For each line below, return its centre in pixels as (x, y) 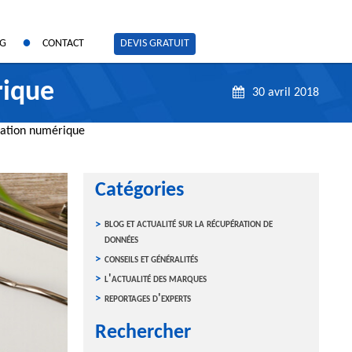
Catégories (139, 191)
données (121, 240)
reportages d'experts (148, 299)
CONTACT (64, 44)
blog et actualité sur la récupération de (189, 225)
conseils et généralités (151, 260)
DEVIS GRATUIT (155, 44)
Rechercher (143, 333)
